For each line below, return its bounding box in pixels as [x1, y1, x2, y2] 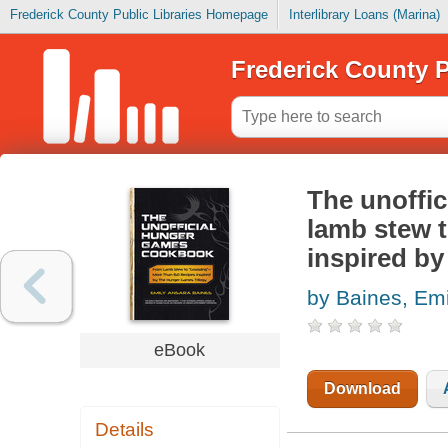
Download [323, 380, 401, 398]
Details [95, 419, 155, 441]
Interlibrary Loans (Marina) [288, 7, 440, 23]
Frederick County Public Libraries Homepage [9, 7, 268, 23]
